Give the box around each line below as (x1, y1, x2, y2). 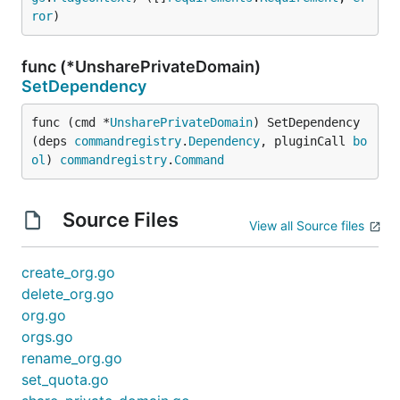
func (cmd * (31, 115, 110, 129)
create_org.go (21, 263, 115, 281)
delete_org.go (21, 285, 114, 303)
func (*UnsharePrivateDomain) (21, 57, 261, 76)
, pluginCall (260, 134, 353, 148)
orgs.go (21, 328, 73, 346)
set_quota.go (21, 371, 109, 388)
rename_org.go (21, 349, 122, 367)
